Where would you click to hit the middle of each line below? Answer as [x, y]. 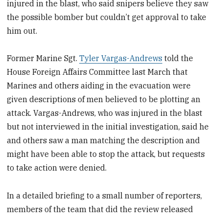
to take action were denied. [57, 168]
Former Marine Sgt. [43, 58]
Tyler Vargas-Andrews [121, 58]
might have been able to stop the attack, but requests [106, 154]
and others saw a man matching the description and [104, 141]
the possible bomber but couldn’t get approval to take [107, 17]
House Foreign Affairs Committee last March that [98, 72]
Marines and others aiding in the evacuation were [99, 86]
